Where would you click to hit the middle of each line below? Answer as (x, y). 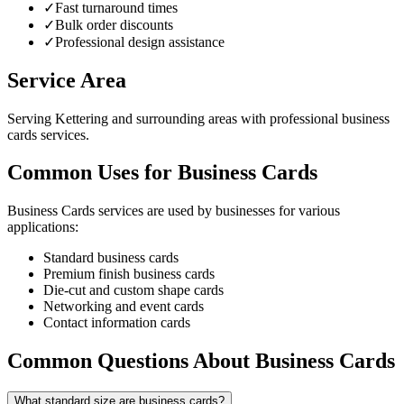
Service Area (67, 80)
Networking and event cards (124, 307)
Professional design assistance (140, 41)
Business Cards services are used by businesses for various (174, 211)
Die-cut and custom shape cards (133, 290)
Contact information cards (117, 323)
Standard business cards (111, 258)
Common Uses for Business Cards (162, 173)
